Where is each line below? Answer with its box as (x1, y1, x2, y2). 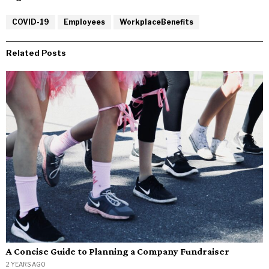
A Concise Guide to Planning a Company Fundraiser (6, 246, 229, 256)
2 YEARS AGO (6, 260, 46, 268)
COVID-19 (12, 17, 49, 27)
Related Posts (6, 48, 66, 58)
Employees (64, 17, 105, 27)
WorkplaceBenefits (119, 17, 193, 27)
